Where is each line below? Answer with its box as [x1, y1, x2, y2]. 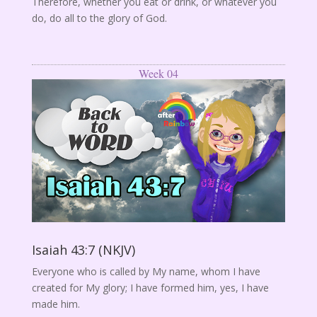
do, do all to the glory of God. [31, 11, 167, 25]
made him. [31, 297, 80, 311]
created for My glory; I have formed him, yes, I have [31, 281, 269, 295]
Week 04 [138, 66, 178, 81]
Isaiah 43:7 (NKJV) [31, 241, 135, 259]
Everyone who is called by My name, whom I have [31, 265, 260, 279]
